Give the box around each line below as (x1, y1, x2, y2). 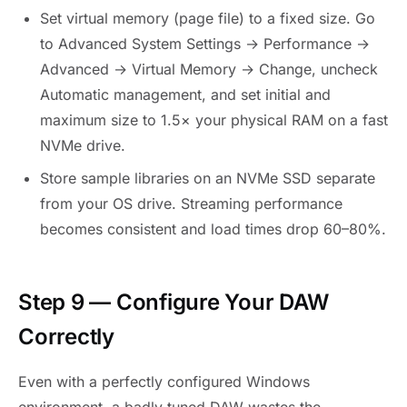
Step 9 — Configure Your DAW (18, 288, 329, 315)
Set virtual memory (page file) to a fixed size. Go (40, 8, 375, 27)
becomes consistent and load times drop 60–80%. (40, 219, 386, 238)
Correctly (18, 323, 114, 350)
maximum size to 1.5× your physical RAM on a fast (40, 110, 388, 129)
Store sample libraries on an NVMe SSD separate (40, 168, 375, 187)
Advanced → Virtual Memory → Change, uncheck (40, 59, 378, 78)
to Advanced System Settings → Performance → (40, 34, 370, 53)
